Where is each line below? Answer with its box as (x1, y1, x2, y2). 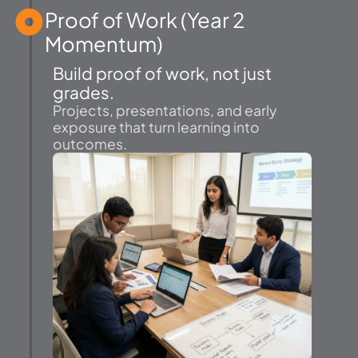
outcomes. (53, 135, 127, 153)
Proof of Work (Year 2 (45, 6, 245, 34)
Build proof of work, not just (53, 62, 272, 85)
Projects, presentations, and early (53, 101, 276, 120)
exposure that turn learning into (53, 118, 260, 137)
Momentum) (45, 30, 163, 58)
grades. (53, 82, 114, 104)
